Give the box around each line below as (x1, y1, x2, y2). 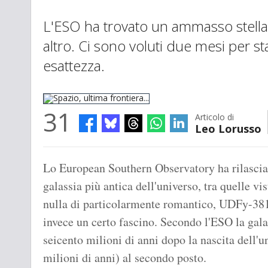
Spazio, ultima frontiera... (49, 149, 132, 159)
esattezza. (43, 56, 105, 76)
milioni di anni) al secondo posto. (43, 249, 206, 266)
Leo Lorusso (195, 121, 261, 136)
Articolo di (195, 111, 234, 123)
